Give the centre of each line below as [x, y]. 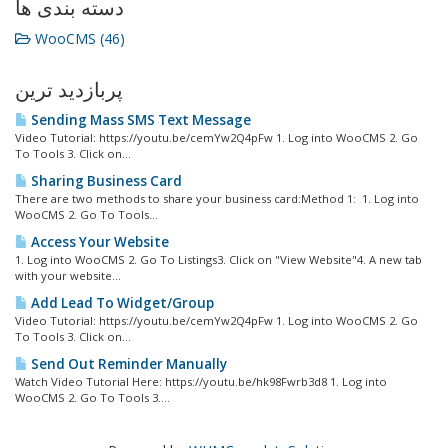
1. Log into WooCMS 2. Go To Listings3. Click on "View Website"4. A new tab [218, 259]
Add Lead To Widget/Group [121, 303]
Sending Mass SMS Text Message [139, 120]
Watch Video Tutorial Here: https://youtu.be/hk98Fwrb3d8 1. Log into [201, 381]
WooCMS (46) [78, 38]
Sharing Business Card [105, 181]
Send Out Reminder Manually [127, 364]
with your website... [68, 275]
